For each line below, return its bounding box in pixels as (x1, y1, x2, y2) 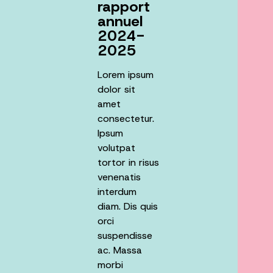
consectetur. (97, 112, 154, 126)
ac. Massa (97, 244, 142, 257)
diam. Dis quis (97, 200, 158, 213)
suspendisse (97, 229, 152, 243)
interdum (97, 185, 136, 199)
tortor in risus (97, 156, 159, 169)
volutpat (97, 141, 135, 155)
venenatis (97, 171, 141, 184)
